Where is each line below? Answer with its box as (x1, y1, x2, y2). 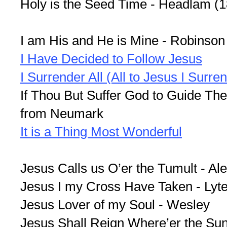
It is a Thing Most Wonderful (20, 124, 182, 140)
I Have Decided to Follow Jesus (20, 51, 202, 67)
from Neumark (20, 106, 103, 122)
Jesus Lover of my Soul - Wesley (20, 197, 210, 213)
